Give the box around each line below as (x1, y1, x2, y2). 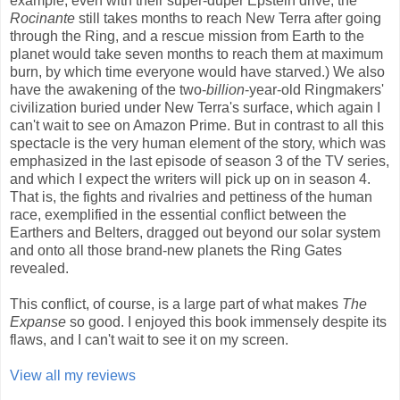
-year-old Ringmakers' (245, 82, 384, 98)
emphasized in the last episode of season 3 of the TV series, (10, 154, 389, 170)
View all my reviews (10, 368, 136, 384)
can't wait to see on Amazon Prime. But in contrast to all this (10, 118, 384, 134)
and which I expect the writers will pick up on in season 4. (10, 171, 371, 187)
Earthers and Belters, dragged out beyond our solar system (10, 225, 380, 241)
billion (206, 82, 245, 98)
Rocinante (10, 11, 75, 27)
